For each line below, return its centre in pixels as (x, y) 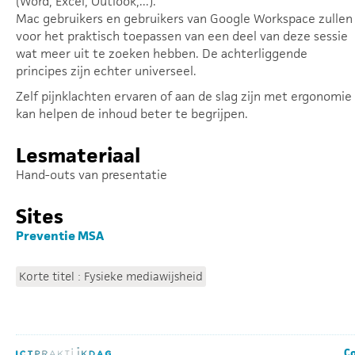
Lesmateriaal (78, 155)
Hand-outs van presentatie (92, 175)
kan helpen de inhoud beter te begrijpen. (132, 114)
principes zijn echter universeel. (106, 71)
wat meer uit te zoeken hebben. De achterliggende (162, 53)
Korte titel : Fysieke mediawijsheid (111, 276)
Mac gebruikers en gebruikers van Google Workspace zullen (184, 19)
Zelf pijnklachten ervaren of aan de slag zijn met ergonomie (184, 96)
